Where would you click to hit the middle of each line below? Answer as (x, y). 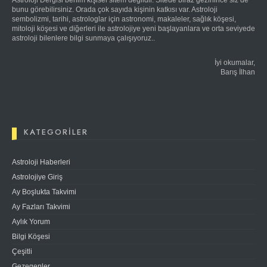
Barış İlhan (238, 72)
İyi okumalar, (235, 63)
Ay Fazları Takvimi (41, 207)
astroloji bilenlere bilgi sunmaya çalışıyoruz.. (83, 38)
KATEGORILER (56, 132)
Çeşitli (22, 252)
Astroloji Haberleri (41, 162)
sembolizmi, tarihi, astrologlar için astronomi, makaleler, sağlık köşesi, (124, 19)
